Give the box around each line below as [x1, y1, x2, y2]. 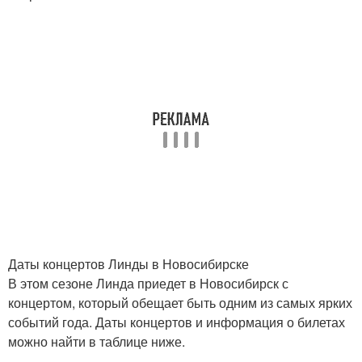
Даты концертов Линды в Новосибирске [8, 255, 249, 273]
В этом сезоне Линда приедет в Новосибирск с [8, 274, 288, 293]
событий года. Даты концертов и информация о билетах [8, 313, 345, 331]
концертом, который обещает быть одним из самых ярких [8, 293, 352, 312]
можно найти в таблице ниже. [8, 332, 185, 351]
